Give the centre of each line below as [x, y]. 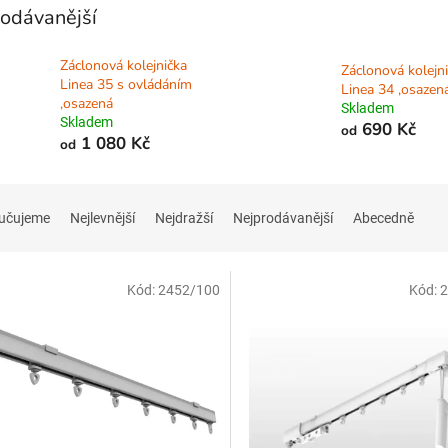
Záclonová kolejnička [123, 65]
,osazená [86, 103]
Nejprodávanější [283, 218]
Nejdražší [184, 218]
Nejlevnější [102, 218]
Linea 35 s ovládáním [126, 84]
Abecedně [383, 218]
